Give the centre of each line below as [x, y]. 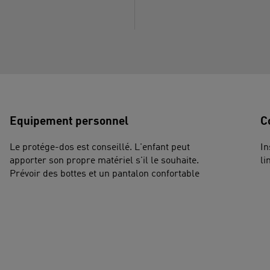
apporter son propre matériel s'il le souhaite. [104, 161]
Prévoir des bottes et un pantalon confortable [104, 174]
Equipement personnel [69, 122]
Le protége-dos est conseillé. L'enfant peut [99, 147]
